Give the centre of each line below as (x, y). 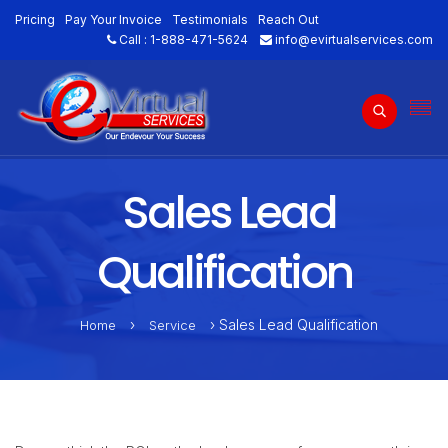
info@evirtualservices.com (354, 39)
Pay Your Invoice (113, 19)
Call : (133, 39)
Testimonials (210, 19)
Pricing (35, 19)
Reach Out (288, 19)
